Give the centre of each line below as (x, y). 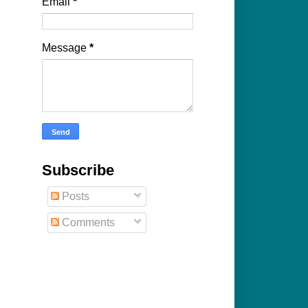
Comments (87, 222)
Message (66, 48)
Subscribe (78, 170)
